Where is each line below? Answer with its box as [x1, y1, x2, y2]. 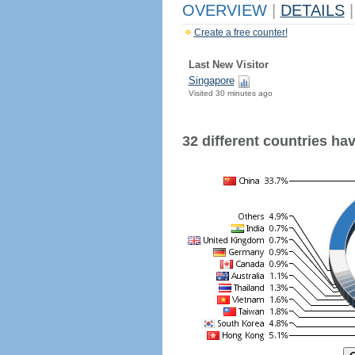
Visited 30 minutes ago [188, 89, 273, 97]
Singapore [188, 74, 235, 86]
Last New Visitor [188, 59, 269, 71]
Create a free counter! [193, 27, 288, 38]
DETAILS [280, 2, 345, 19]
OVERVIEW [181, 2, 272, 19]
